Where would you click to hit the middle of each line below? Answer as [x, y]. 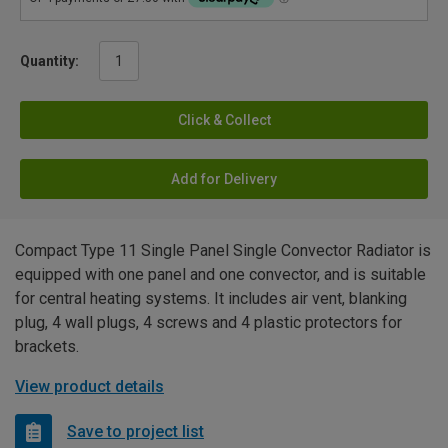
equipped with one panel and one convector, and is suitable [220, 274]
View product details [89, 386]
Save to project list [135, 432]
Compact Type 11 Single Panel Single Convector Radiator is [223, 250]
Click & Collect [224, 119]
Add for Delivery [224, 178]
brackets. [47, 346]
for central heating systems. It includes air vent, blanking [211, 298]
